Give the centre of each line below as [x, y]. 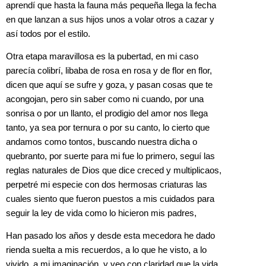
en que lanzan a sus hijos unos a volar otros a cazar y [110, 19]
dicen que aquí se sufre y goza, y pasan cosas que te [109, 85]
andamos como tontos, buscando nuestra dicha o [102, 142]
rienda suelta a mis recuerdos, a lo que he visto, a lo [106, 250]
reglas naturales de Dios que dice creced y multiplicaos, [114, 171]
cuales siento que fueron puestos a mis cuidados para [110, 199]
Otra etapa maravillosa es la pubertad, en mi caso [102, 57]
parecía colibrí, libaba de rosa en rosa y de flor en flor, [109, 71]
